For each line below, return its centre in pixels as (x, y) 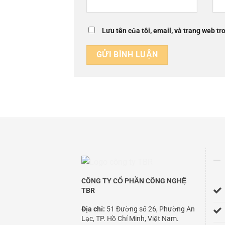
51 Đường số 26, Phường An (150, 209)
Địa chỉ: (93, 209)
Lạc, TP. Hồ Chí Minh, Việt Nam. (130, 218)
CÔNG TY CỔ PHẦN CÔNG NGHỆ (134, 181)
